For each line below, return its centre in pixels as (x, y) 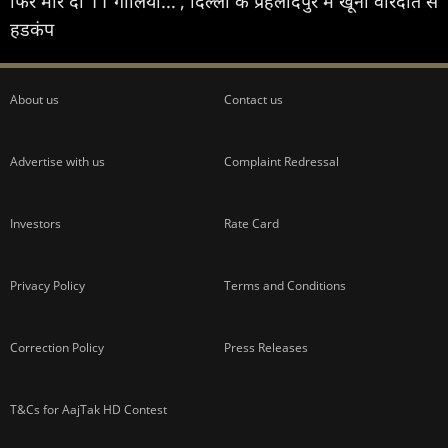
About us (34, 99)
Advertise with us (57, 161)
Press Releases (266, 347)
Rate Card (251, 223)
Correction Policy (57, 347)
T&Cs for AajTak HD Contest (88, 409)
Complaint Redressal (281, 161)
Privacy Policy (47, 285)
